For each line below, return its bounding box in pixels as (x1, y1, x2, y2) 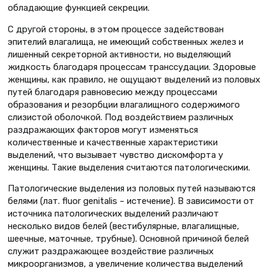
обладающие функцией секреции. (8, 2, 150, 13)
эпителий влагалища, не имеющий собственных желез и (8, 36, 243, 47)
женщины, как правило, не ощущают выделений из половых (8, 74, 260, 85)
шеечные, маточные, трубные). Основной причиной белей (8, 233, 249, 245)
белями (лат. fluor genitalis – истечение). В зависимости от (8, 196, 254, 207)
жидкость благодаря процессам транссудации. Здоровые (8, 61, 256, 72)
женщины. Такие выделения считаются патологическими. (8, 162, 250, 173)
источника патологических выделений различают (8, 208, 219, 220)
